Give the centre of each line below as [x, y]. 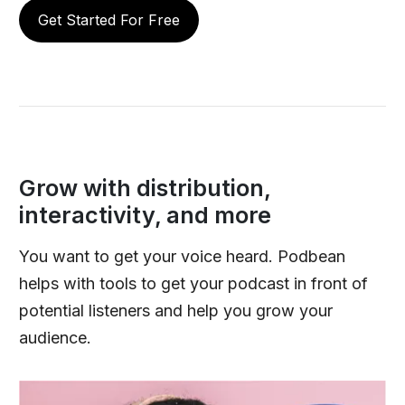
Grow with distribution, [145, 188]
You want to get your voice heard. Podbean [182, 256]
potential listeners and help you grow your [175, 310]
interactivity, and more [145, 215]
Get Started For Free [108, 19]
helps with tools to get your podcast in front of [193, 283]
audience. [55, 337]
